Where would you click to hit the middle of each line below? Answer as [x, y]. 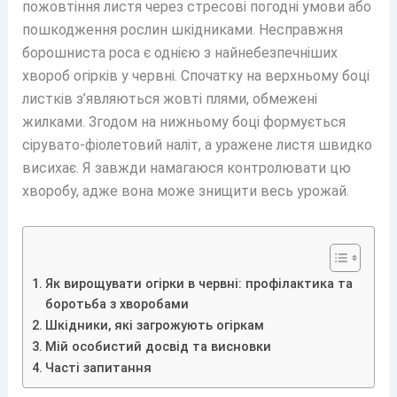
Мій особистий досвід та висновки [158, 346]
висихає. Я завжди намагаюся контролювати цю [186, 168]
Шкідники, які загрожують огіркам [154, 325]
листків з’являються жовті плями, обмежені [169, 99]
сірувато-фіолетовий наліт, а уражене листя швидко [197, 145]
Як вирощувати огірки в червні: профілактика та [198, 284]
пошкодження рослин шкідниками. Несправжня [182, 30]
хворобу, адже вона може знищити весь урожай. [185, 191]
